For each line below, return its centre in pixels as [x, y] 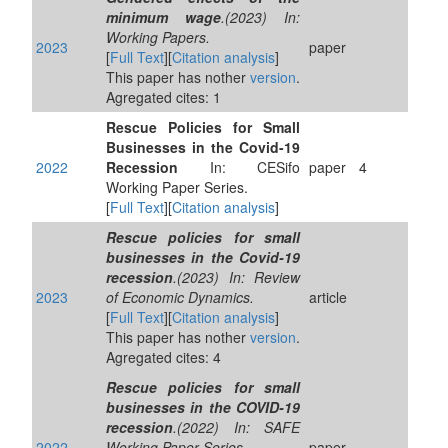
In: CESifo [239, 167]
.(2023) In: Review [236, 277]
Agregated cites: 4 [163, 357]
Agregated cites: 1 [163, 97]
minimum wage [163, 17]
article [328, 297]
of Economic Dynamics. [180, 297]
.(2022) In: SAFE [236, 427]
